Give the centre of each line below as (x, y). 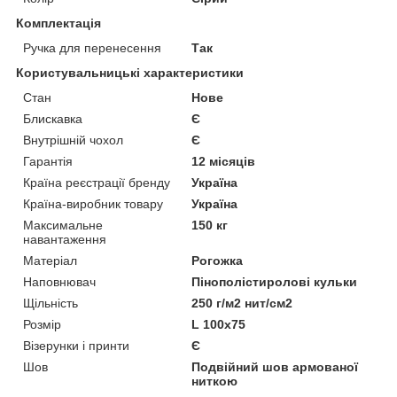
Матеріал (50, 260)
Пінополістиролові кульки (275, 281)
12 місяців (224, 161)
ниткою (215, 381)
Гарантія (48, 161)
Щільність (51, 303)
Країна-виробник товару (93, 203)
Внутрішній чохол (73, 140)
